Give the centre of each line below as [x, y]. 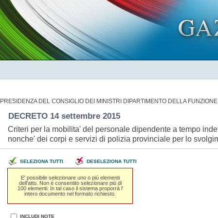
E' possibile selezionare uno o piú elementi [70, 177]
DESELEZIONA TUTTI [111, 161]
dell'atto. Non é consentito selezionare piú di [70, 183]
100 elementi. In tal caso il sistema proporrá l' [70, 188]
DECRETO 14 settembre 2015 [65, 116]
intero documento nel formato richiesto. [70, 193]
